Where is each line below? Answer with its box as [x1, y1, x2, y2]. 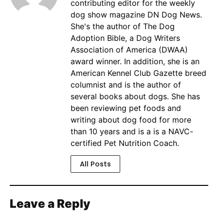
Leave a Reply [10, 196, 91, 211]
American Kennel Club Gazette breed [71, 68, 206, 78]
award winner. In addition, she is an [71, 56, 200, 67]
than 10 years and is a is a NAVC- [71, 127, 193, 137]
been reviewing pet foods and [71, 103, 181, 113]
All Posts [80, 159, 111, 169]
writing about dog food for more [71, 115, 191, 125]
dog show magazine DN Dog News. [71, 10, 202, 20]
